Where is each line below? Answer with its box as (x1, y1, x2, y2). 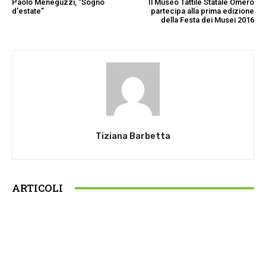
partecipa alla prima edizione (150, 7, 254, 15)
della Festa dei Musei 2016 (160, 15, 254, 24)
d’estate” (12, 7, 44, 15)
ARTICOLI (12, 181, 63, 195)
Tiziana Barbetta (96, 131, 170, 141)
